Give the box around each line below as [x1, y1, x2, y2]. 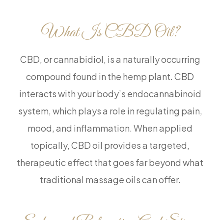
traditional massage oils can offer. [39, 174, 181, 186]
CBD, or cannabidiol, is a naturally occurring [20, 54, 200, 65]
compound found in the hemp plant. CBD [26, 71, 194, 82]
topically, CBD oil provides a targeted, [30, 139, 190, 151]
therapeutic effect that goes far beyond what [17, 157, 203, 168]
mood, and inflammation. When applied [27, 122, 192, 134]
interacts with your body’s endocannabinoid [19, 88, 201, 100]
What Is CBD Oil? [41, 23, 179, 43]
